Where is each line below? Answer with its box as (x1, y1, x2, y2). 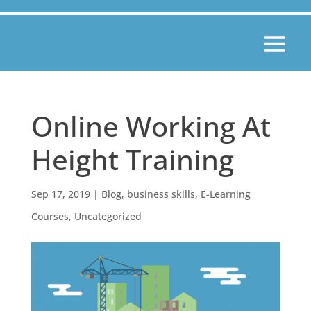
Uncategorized (74, 209, 142, 223)
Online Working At (31, 106, 271, 145)
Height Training (31, 140, 234, 178)
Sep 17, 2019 (31, 187, 90, 201)
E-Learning (200, 187, 251, 201)
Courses (31, 209, 69, 223)
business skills (126, 187, 195, 201)
